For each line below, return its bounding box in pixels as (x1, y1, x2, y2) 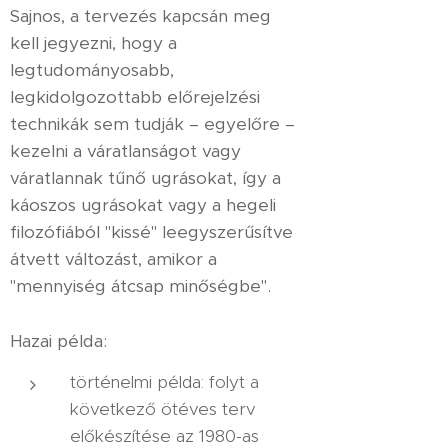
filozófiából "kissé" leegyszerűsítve (10, 221, 293, 243)
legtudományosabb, (10, 59, 174, 81)
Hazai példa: (10, 330, 107, 352)
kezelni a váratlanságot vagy (10, 140, 241, 162)
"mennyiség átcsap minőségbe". (10, 275, 271, 297)
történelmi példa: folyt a (70, 371, 259, 393)
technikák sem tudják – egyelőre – (10, 113, 295, 135)
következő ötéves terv (70, 398, 256, 420)
